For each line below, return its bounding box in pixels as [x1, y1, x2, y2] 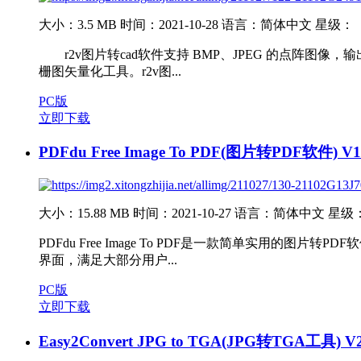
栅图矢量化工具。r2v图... [39, 64, 181, 78]
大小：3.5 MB [39, 17, 117, 31]
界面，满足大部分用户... [39, 253, 177, 268]
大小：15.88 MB [39, 206, 130, 221]
